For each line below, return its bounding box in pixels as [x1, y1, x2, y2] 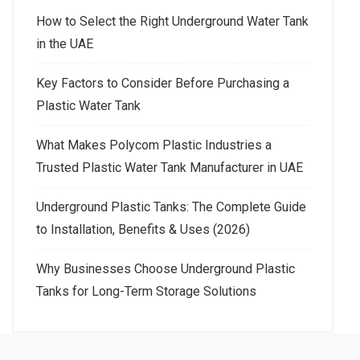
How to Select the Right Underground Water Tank [36, 13, 309, 29]
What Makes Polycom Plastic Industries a [36, 137, 272, 153]
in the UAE [36, 35, 93, 51]
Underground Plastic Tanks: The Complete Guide [36, 198, 306, 215]
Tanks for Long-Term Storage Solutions [36, 283, 256, 299]
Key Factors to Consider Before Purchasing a [36, 75, 289, 91]
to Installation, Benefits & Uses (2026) [36, 221, 250, 237]
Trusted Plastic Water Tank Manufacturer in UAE [36, 159, 303, 175]
